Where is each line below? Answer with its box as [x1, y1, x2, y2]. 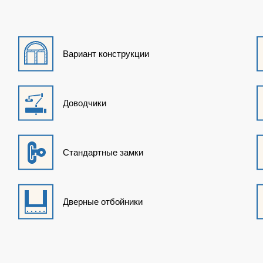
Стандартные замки [62, 147, 143, 157]
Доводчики [62, 97, 106, 108]
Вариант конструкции [62, 48, 149, 59]
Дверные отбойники [62, 196, 143, 207]
